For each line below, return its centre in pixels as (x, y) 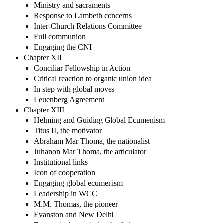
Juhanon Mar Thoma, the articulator (90, 151)
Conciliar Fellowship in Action (82, 68)
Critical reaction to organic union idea (93, 78)
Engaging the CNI (63, 47)
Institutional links (61, 162)
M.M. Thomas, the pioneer (76, 204)
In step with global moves (74, 89)
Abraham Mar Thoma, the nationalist (92, 141)
